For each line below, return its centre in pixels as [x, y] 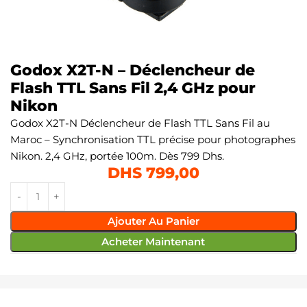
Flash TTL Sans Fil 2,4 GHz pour [133, 88]
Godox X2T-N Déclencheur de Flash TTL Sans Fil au [140, 123]
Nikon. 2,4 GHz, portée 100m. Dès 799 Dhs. [117, 156]
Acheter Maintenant [153, 241]
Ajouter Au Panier [153, 221]
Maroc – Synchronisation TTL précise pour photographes [153, 139]
